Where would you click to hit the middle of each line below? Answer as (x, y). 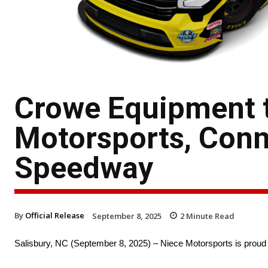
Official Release (55, 215)
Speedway (84, 168)
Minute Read (209, 216)
